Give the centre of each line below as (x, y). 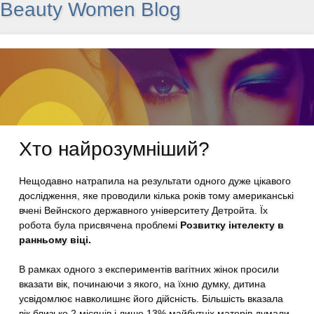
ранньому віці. (55, 240)
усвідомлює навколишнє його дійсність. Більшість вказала (151, 299)
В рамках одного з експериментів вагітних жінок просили (149, 269)
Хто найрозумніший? (115, 149)
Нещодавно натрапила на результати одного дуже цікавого (155, 181)
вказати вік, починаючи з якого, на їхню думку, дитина (143, 284)
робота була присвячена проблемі (100, 225)
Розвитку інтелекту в (232, 225)
